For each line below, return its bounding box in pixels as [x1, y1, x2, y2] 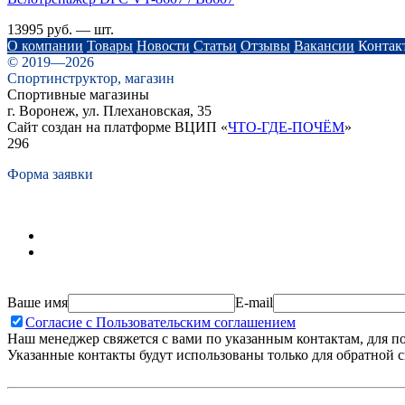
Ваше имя [7, 294, 68, 310]
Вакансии [294, 37, 354, 53]
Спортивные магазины [7, 86, 149, 102]
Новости [137, 37, 190, 53]
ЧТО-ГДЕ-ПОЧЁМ [228, 118, 344, 135]
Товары [87, 37, 133, 53]
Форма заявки [7, 165, 93, 182]
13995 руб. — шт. [7, 21, 118, 37]
